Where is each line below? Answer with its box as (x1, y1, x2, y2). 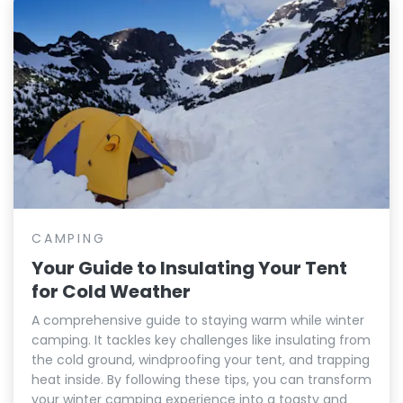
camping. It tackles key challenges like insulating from (31, 330, 371, 349)
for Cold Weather (31, 278, 191, 304)
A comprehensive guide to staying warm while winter (31, 310, 364, 329)
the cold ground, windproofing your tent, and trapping (31, 350, 370, 369)
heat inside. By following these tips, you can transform (31, 370, 372, 389)
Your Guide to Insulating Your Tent (31, 255, 347, 281)
